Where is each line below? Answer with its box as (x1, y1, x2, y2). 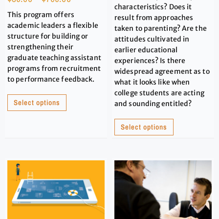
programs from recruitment (7, 64, 101, 73)
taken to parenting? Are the (114, 24, 207, 33)
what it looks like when (114, 78, 190, 87)
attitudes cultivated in (114, 35, 190, 44)
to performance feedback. (7, 75, 95, 84)
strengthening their (7, 43, 73, 52)
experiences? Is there (114, 56, 186, 66)
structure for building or (7, 32, 88, 41)
